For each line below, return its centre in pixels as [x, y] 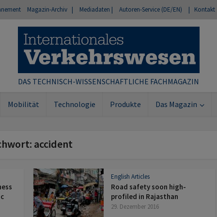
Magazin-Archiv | [50, 9]
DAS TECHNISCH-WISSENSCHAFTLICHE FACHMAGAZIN [108, 82]
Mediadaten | [96, 9]
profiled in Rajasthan [145, 196]
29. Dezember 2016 [135, 207]
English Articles [130, 177]
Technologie [74, 104]
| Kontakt [202, 9]
